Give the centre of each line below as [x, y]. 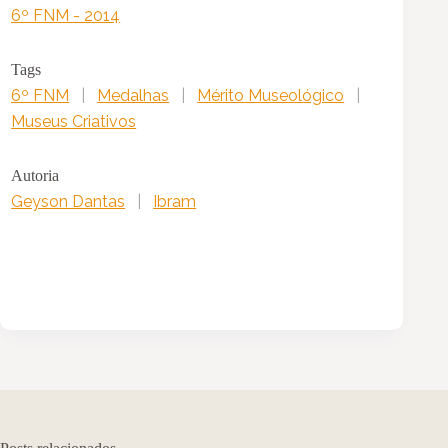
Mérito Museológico [271, 96]
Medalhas [133, 96]
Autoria [35, 176]
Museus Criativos [74, 122]
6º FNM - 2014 [66, 16]
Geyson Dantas [68, 202]
